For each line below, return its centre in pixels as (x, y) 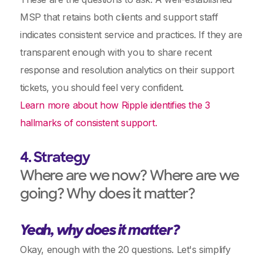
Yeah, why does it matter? (100, 231)
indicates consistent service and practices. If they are (131, 35)
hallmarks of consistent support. (89, 123)
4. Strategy (55, 159)
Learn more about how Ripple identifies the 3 (115, 105)
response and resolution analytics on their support (127, 70)
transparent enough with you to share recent (116, 52)
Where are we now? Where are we (129, 177)
